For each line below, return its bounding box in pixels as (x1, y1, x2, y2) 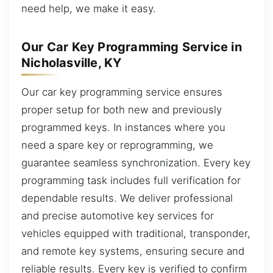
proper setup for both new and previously (21, 103, 222, 116)
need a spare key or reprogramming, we (21, 138, 213, 151)
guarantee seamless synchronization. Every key (21, 156, 250, 169)
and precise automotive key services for (21, 209, 214, 222)
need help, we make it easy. (21, 2, 156, 15)
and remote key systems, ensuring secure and (21, 244, 244, 257)
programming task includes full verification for (21, 174, 241, 186)
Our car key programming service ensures (21, 85, 222, 98)
